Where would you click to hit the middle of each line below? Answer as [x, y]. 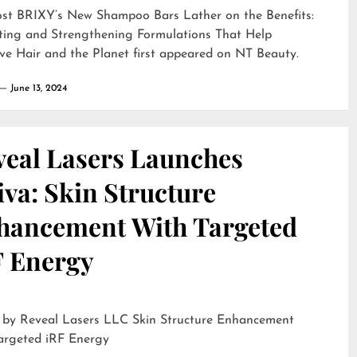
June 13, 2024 [39, 88]
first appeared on [182, 54]
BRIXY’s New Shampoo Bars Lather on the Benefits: [165, 16]
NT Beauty [266, 54]
